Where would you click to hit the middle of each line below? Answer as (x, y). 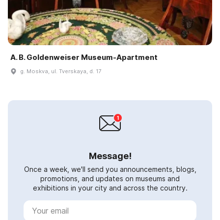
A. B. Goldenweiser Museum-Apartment (84, 57)
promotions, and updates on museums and (110, 178)
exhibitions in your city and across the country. (110, 188)
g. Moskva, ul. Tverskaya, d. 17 (61, 71)
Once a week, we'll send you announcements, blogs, (110, 169)
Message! (110, 156)
